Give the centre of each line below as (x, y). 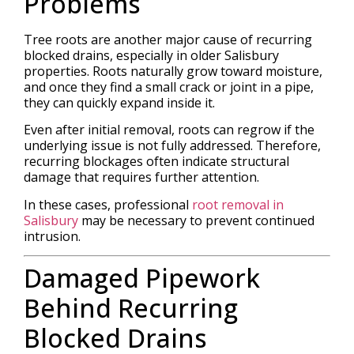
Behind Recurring (131, 307)
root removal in (238, 204)
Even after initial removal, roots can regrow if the (169, 130)
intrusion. (52, 236)
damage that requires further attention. (141, 177)
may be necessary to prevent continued (196, 220)
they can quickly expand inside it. (119, 102)
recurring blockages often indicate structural (156, 162)
